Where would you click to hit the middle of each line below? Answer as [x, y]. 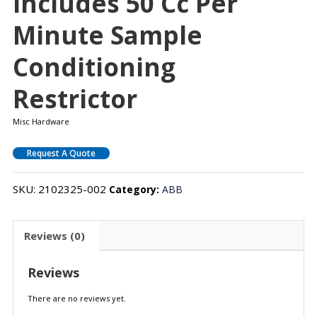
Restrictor [75, 99]
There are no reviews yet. [76, 299]
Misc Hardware [41, 122]
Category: [135, 190]
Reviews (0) [54, 235]
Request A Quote [61, 154]
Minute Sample [107, 35]
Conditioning [94, 67]
